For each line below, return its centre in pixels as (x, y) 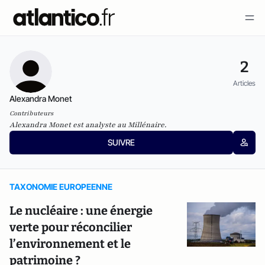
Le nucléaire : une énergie (81, 211)
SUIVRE (121, 142)
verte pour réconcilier (71, 227)
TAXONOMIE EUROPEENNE (61, 187)
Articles (244, 83)
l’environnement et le (70, 244)
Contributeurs (31, 113)
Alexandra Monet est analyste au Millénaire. (88, 125)
